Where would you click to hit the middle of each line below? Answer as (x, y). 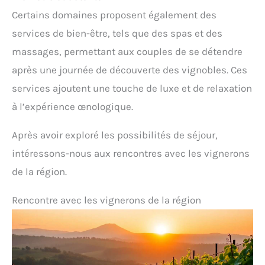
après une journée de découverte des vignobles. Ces (130, 70)
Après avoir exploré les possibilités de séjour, (115, 135)
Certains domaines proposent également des (114, 15)
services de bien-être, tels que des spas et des (117, 33)
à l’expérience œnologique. (72, 107)
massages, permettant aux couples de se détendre (127, 52)
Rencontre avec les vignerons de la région (106, 200)
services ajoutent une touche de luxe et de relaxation (132, 88)
